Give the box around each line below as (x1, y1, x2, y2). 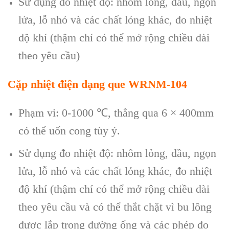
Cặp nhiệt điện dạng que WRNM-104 (8, 77, 187, 90)
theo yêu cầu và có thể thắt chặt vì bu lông (18, 200, 212, 214)
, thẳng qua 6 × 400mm (107, 106, 214, 119)
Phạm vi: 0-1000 (18, 106, 97, 119)
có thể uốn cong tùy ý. (18, 124, 120, 137)
